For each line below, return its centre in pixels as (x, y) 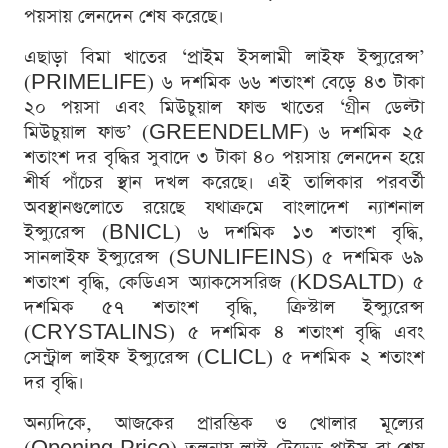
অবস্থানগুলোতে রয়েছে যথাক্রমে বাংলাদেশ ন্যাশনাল (224, 207)
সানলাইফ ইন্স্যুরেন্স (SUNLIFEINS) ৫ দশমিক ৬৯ (224, 257)
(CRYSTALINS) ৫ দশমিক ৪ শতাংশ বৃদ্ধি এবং (224, 332)
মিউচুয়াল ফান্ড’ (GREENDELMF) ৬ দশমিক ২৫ (224, 132)
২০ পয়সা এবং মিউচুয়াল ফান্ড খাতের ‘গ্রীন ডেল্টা (224, 107)
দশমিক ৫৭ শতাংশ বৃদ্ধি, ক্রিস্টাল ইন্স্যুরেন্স (224, 307)
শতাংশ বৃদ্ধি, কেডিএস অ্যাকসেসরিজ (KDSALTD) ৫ (224, 282)
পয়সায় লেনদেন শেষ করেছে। (124, 16)
